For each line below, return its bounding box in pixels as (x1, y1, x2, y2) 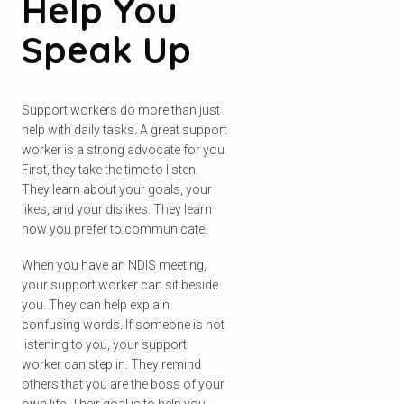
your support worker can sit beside (22, 277, 218, 292)
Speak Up (22, 27, 191, 73)
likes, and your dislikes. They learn (22, 201, 212, 216)
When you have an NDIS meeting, (22, 257, 207, 272)
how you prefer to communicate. (22, 221, 207, 236)
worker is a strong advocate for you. (22, 142, 227, 157)
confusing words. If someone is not (22, 317, 225, 332)
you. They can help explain (22, 297, 170, 312)
